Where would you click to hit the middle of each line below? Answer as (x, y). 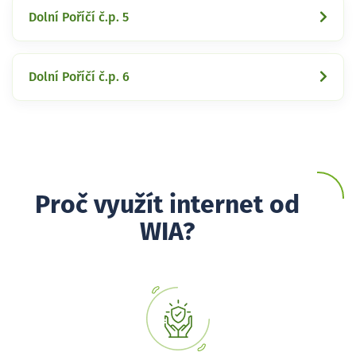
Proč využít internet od (167, 205)
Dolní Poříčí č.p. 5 (79, 17)
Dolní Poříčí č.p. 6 (79, 77)
